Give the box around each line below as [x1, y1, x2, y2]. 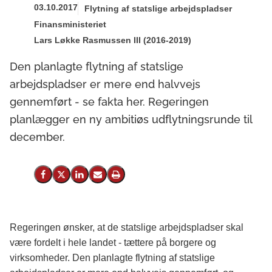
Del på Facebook [42, 173, 102, 183]
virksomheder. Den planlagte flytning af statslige [10, 253, 215, 263]
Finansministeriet [34, 19, 106, 29]
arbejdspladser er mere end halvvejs [10, 78, 200, 91]
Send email [97, 173, 137, 183]
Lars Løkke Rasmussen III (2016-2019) [34, 35, 191, 45]
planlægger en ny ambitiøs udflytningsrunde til [10, 113, 252, 126]
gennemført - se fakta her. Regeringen [10, 95, 209, 109]
